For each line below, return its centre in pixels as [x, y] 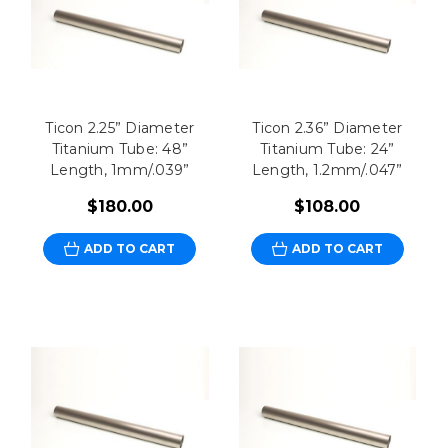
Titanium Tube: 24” [327, 149]
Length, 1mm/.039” [120, 170]
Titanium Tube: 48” [120, 149]
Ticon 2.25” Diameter [120, 128]
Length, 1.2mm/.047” [327, 170]
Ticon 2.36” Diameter [327, 128]
